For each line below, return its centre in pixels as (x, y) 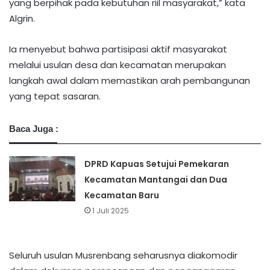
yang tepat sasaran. (55, 96)
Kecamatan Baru (122, 196)
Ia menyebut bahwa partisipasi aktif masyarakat (118, 49)
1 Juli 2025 (111, 211)
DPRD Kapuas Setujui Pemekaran (157, 164)
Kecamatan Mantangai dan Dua (156, 180)
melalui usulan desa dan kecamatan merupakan (118, 65)
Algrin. (22, 19)
